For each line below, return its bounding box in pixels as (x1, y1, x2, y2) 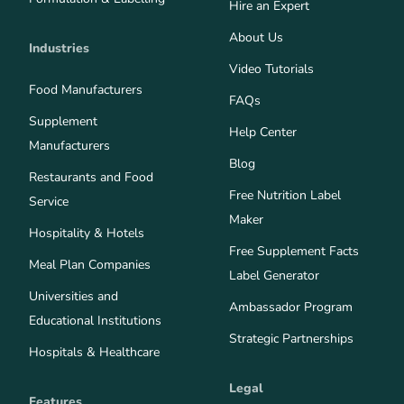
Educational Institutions (29, 312, 161, 330)
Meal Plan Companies (29, 256, 151, 274)
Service (29, 193, 69, 211)
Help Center (229, 124, 297, 142)
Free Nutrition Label (229, 187, 341, 205)
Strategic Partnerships (229, 330, 353, 348)
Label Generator (229, 267, 319, 285)
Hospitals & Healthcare (29, 344, 160, 362)
